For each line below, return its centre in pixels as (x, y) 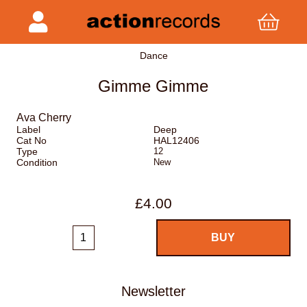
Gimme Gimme (153, 86)
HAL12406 (176, 141)
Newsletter (153, 291)
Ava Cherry (44, 118)
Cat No (32, 141)
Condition (37, 163)
